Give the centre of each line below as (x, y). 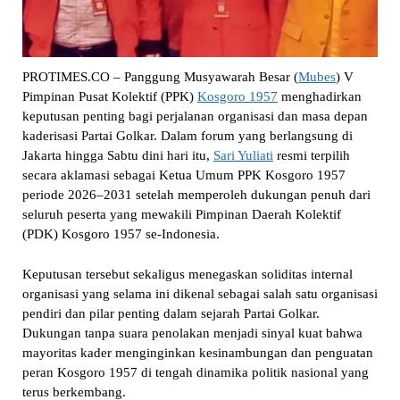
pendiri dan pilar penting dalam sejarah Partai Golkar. (171, 313)
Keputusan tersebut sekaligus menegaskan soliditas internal (187, 274)
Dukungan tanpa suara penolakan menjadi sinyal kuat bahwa (192, 333)
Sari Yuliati (243, 156)
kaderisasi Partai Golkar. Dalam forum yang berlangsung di (187, 136)
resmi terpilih (311, 156)
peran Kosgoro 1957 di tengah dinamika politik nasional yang (195, 372)
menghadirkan (319, 97)
